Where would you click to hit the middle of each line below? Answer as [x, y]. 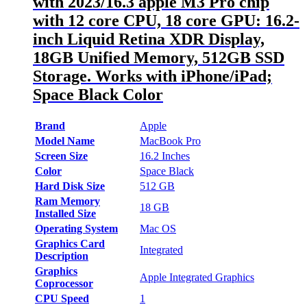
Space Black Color [98, 95]
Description [62, 256]
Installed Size [65, 214]
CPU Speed [62, 299]
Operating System [76, 229]
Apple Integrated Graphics [197, 278]
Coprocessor [64, 284]
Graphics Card [70, 244]
